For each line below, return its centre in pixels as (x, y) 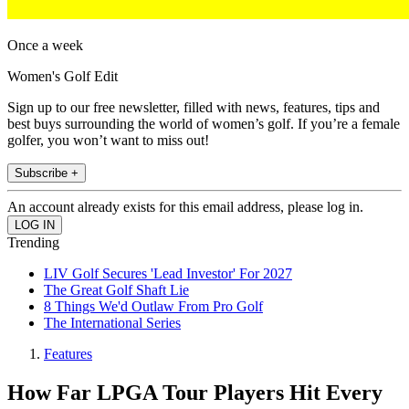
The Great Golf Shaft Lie (116, 290)
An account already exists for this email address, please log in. (185, 207)
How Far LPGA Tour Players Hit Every (195, 393)
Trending (33, 243)
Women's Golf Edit (63, 77)
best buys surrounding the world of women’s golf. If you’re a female (204, 124)
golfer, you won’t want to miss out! (108, 141)
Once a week (45, 46)
